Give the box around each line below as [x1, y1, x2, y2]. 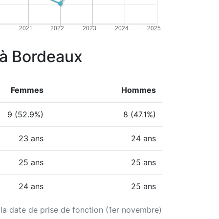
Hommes [121, 85, 156, 95]
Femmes [11, 85, 44, 95]
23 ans [19, 133, 44, 143]
